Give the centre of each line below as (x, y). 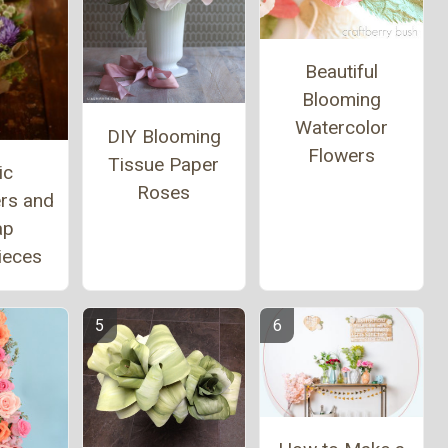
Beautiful (341, 71)
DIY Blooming (163, 136)
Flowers (341, 155)
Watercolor (341, 127)
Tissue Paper (164, 164)
